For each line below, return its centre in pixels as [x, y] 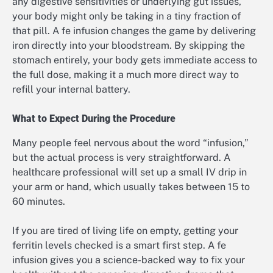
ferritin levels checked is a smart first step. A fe [119, 246]
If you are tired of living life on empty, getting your [125, 231]
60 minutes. [39, 202]
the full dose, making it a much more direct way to [126, 75]
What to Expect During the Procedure [94, 119]
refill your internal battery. [71, 90]
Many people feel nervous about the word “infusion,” [130, 143]
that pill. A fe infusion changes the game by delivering [134, 31]
